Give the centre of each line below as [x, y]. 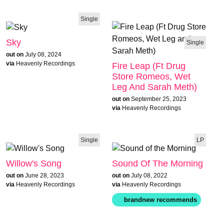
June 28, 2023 [44, 175]
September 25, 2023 [159, 99]
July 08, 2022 [149, 175]
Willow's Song [34, 163]
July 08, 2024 [43, 54]
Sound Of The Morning [157, 163]
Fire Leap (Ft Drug [149, 66]
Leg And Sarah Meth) [154, 87]
